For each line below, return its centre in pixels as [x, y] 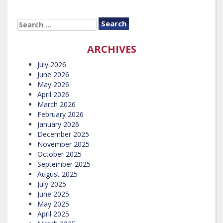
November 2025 [63, 144]
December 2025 [63, 134]
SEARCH [30, 23]
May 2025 [53, 204]
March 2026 [56, 104]
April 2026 [53, 94]
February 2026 [60, 114]
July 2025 [52, 184]
